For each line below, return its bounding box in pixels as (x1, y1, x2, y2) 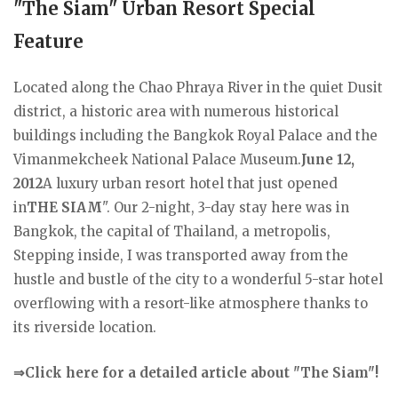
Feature (13, 29, 84, 52)
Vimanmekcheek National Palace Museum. (13, 150, 301, 168)
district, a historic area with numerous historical (13, 102, 338, 120)
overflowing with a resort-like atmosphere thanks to (13, 294, 368, 312)
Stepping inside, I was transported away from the (13, 246, 348, 264)
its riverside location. (13, 318, 156, 336)
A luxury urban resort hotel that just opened (43, 174, 338, 192)
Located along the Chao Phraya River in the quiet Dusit (13, 78, 383, 96)
